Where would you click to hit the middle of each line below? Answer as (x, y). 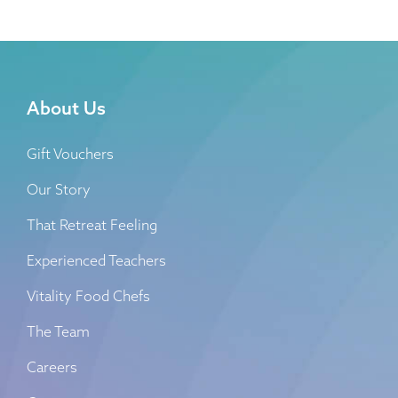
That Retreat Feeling (92, 224)
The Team (58, 331)
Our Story (59, 189)
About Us (66, 107)
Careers (52, 366)
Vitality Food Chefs (88, 295)
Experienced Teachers (96, 260)
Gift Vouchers (70, 153)
